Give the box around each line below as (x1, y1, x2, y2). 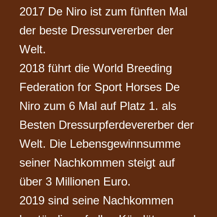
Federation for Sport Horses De (19, 80, 180, 94)
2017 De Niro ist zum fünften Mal (19, 5, 188, 18)
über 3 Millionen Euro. (19, 175, 131, 188)
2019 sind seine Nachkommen (19, 194, 174, 207)
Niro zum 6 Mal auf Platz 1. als (19, 99, 177, 113)
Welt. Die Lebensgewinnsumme (19, 137, 181, 151)
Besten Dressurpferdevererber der (19, 118, 194, 132)
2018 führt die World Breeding (19, 62, 172, 75)
